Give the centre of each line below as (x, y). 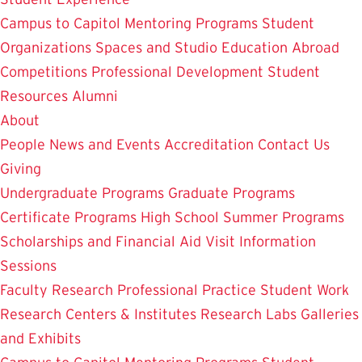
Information (278, 241)
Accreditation (209, 144)
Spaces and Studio (156, 47)
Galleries (330, 314)
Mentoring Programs (191, 23)
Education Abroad (280, 47)
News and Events (105, 144)
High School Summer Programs (242, 217)
